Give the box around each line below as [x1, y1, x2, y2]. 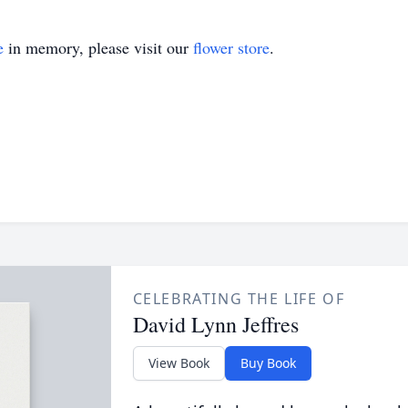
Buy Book [240, 354, 296, 372]
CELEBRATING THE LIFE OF [132, 289, 345, 309]
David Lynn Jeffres [132, 310, 299, 339]
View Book [148, 354, 209, 372]
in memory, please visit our [4, 36, 193, 58]
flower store [193, 36, 270, 58]
